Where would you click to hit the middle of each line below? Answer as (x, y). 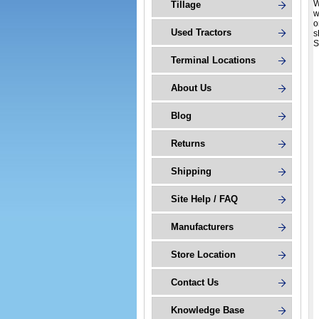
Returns (188, 143)
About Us (191, 88)
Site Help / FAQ (204, 199)
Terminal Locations (213, 60)
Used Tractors (201, 32)
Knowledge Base (208, 310)
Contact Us (195, 282)
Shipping (191, 171)
